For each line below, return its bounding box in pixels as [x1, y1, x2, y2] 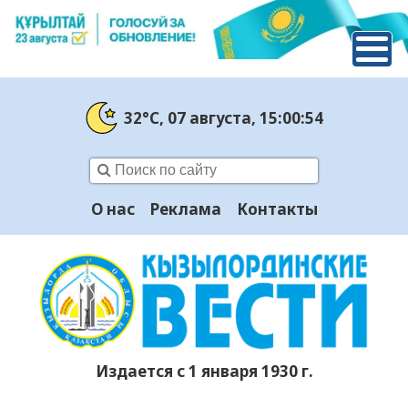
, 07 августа [158, 107, 251, 128]
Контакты [236, 199, 318, 220]
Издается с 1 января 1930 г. [95, 361, 313, 382]
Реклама [149, 199, 221, 220]
